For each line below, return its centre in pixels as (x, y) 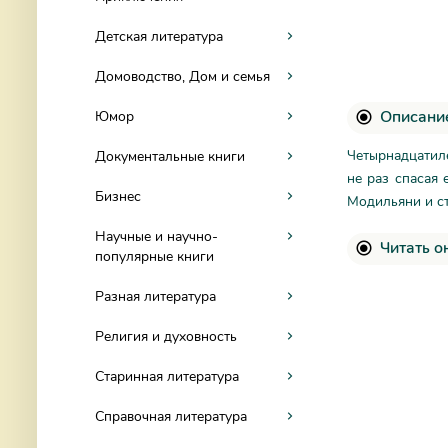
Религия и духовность (166, 336)
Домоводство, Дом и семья (182, 76)
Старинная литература (167, 376)
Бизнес (118, 196)
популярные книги (154, 256)
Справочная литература (171, 416)
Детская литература (159, 36)
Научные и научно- (156, 236)
